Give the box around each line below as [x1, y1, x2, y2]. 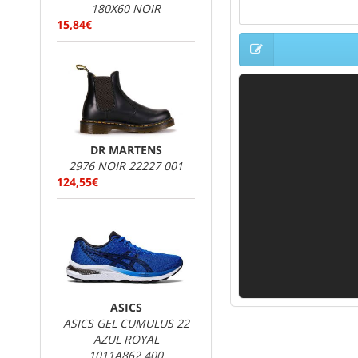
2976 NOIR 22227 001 [69, 158, 183, 173]
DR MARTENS [89, 142, 162, 157]
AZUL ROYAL [93, 332, 159, 347]
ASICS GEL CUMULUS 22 [62, 316, 189, 331]
